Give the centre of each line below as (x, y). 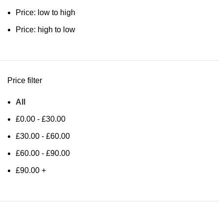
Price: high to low (45, 30)
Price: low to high (45, 12)
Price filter (25, 80)
